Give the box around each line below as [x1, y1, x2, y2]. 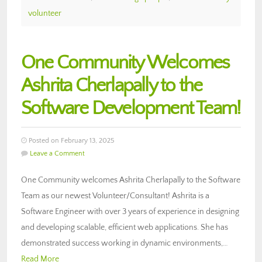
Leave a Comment [30, 149, 85, 157]
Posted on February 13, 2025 [27, 136, 114, 144]
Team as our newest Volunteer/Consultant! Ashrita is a [21, 191, 209, 201]
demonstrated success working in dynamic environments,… [21, 238, 228, 248]
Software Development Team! [21, 97, 241, 119]
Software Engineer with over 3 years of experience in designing [21, 206, 239, 216]
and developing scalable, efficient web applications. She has [21, 222, 228, 232]
